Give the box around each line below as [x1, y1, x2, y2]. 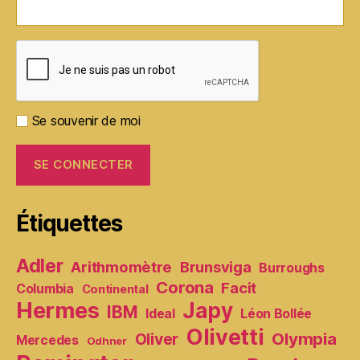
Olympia [272, 328, 337, 349]
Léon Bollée [240, 305, 313, 321]
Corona [156, 276, 214, 297]
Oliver [134, 329, 179, 349]
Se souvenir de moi [28, 112, 141, 129]
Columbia [16, 280, 74, 297]
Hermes [16, 297, 100, 324]
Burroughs [259, 260, 325, 276]
